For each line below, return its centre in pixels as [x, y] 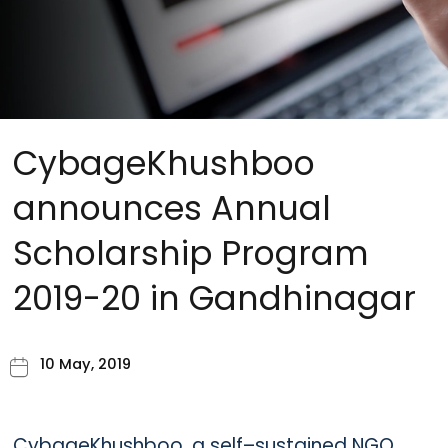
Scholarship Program [190, 254]
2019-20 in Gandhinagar [214, 299]
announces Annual [171, 209]
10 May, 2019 [85, 363]
